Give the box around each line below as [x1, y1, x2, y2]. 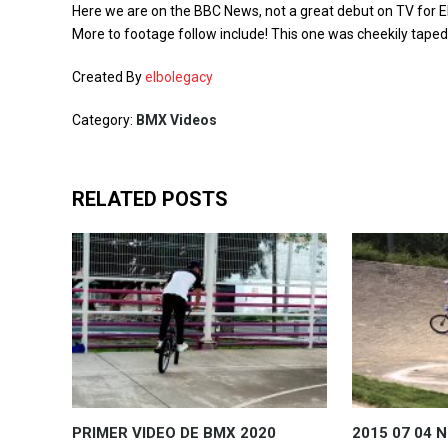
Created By [72, 69, 145, 85]
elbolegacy [145, 69, 213, 85]
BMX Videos [136, 112, 217, 128]
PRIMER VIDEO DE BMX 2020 [72, 423, 276, 442]
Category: [72, 112, 136, 128]
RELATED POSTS [72, 187, 228, 211]
